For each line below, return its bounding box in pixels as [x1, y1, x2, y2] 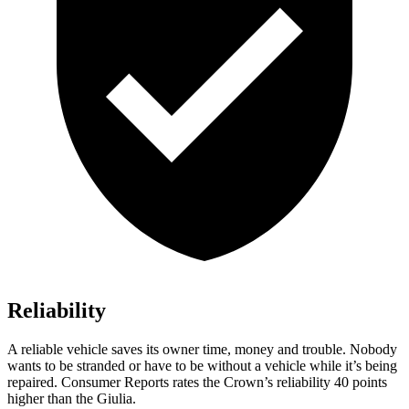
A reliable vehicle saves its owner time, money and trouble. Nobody [7, 341, 397, 358]
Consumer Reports [61, 374, 169, 391]
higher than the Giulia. [7, 391, 136, 407]
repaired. [7, 374, 61, 391]
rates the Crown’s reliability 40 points [169, 374, 387, 391]
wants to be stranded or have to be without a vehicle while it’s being [7, 358, 397, 374]
